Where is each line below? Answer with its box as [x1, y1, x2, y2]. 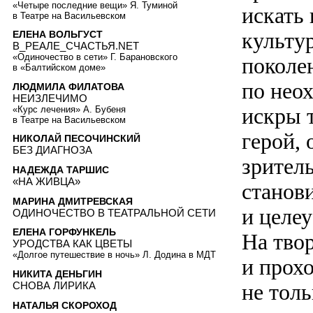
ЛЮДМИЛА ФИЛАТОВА [13, 80, 124, 92]
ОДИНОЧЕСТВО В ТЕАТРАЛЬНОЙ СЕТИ [13, 206, 216, 219]
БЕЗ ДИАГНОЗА [13, 144, 92, 156]
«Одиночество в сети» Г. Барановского [13, 52, 177, 63]
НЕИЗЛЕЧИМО [13, 92, 87, 104]
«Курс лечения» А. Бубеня [13, 103, 126, 115]
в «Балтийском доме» [13, 62, 105, 73]
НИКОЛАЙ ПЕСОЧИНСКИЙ [13, 133, 140, 145]
